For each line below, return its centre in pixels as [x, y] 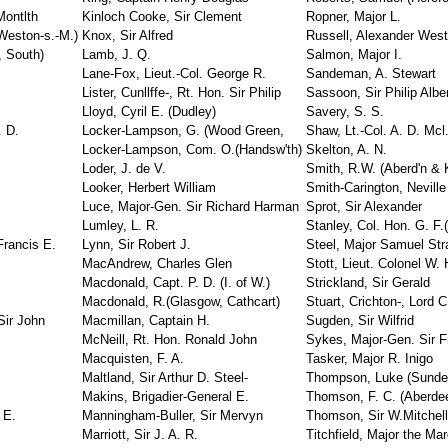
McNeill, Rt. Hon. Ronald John [169, 339]
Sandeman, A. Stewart [371, 73]
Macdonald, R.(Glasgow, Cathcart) [181, 301]
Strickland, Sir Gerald [368, 282]
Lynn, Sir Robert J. [136, 244]
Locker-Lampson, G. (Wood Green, [183, 130]
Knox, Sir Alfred [127, 35]
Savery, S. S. [345, 111]
